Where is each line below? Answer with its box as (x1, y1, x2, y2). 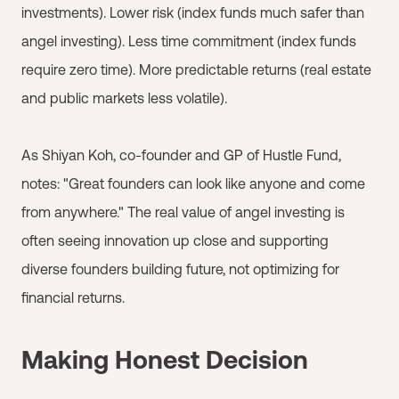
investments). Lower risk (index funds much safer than (21, 4, 364, 20)
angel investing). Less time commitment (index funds (21, 32, 356, 49)
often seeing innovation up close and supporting (21, 232, 329, 248)
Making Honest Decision (21, 345, 308, 374)
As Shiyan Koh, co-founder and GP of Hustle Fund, (21, 146, 341, 163)
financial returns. (21, 289, 125, 305)
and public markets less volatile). (21, 89, 227, 106)
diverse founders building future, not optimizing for (21, 260, 339, 277)
